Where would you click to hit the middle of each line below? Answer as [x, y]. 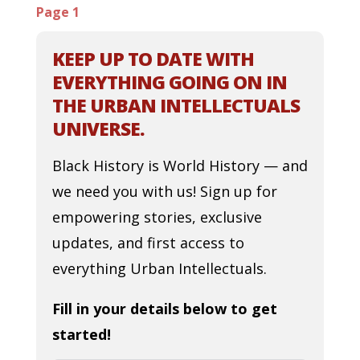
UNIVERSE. [98, 129]
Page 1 [57, 12]
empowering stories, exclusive [157, 217]
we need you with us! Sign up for [164, 191]
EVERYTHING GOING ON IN [169, 82]
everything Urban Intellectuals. [159, 268]
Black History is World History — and [180, 166]
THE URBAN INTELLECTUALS [176, 105]
